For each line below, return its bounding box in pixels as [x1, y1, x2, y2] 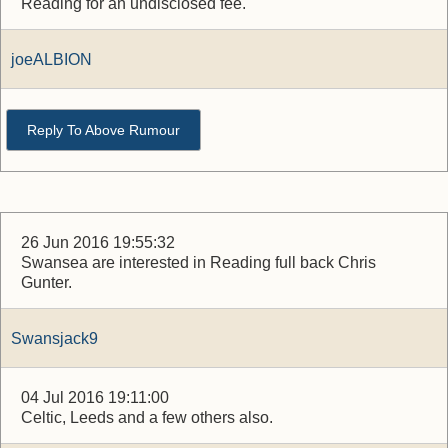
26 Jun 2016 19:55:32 [21, 234, 175, 251]
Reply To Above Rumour [27, 122, 180, 138]
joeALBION [11, 51, 92, 68]
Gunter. [21, 274, 72, 291]
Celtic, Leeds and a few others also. [21, 409, 273, 426]
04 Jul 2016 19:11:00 [21, 389, 169, 406]
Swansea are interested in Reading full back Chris [21, 254, 376, 271]
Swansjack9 [11, 330, 98, 347]
